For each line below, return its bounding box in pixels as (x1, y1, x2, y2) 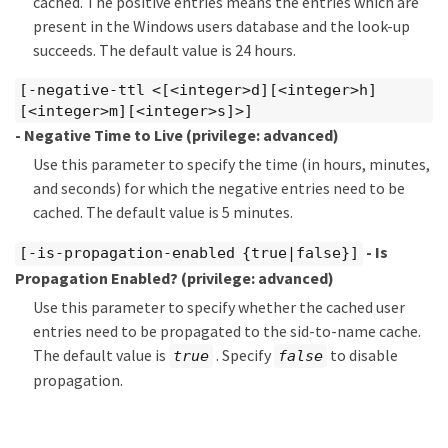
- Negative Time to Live (15, 125, 186, 146)
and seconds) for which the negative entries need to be (33, 178, 405, 199)
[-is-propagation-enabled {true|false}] (19, 244, 359, 263)
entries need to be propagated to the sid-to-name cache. (33, 320, 421, 341)
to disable (327, 344, 398, 365)
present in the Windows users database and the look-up (33, 16, 410, 37)
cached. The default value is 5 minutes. (33, 202, 293, 223)
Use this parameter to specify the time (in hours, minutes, (33, 154, 430, 175)
